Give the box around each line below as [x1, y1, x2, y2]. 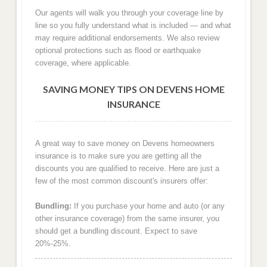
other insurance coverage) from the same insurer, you [35, 214, 219, 223]
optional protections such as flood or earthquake [35, 45, 201, 55]
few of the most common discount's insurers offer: [35, 176, 208, 185]
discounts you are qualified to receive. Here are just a [35, 163, 219, 173]
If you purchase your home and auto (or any [71, 201, 225, 211]
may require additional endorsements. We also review [35, 33, 219, 42]
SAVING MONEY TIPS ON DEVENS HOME [42, 83, 225, 95]
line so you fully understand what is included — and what [35, 20, 231, 30]
